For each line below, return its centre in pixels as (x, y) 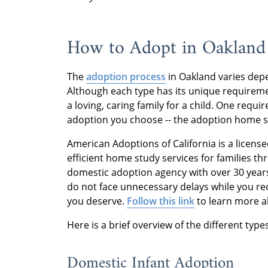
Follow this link (161, 201)
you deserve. (97, 201)
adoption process (126, 76)
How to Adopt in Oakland (166, 48)
